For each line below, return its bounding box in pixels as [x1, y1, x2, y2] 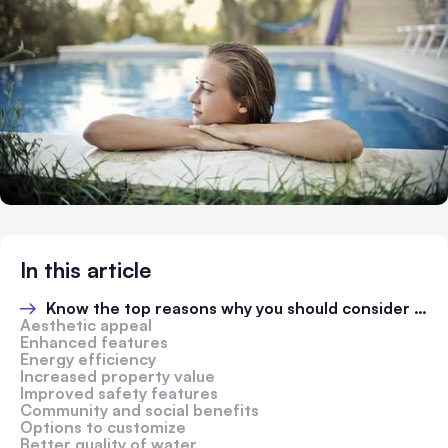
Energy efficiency [20, 349, 156, 369]
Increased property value [20, 366, 215, 386]
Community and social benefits [20, 400, 259, 420]
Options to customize [20, 417, 186, 437]
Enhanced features [20, 332, 168, 352]
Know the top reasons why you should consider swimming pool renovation [46, 298, 414, 318]
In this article [20, 256, 151, 283]
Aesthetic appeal [20, 315, 156, 335]
